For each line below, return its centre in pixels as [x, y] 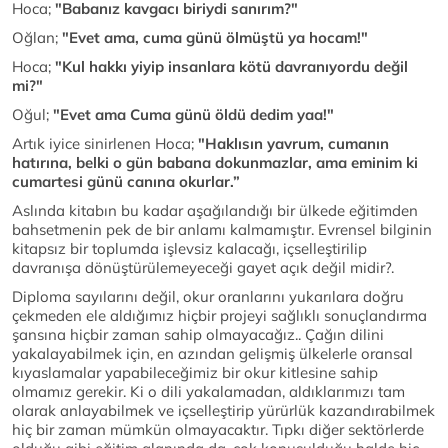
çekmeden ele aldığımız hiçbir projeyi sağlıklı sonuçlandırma [219, 316]
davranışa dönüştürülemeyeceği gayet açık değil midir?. [203, 268]
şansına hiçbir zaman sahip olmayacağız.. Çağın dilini [198, 335]
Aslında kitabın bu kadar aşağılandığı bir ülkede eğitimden [215, 211]
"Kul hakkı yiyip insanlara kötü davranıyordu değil [231, 67]
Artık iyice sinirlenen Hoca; [105, 144]
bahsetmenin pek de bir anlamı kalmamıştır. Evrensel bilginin [222, 230]
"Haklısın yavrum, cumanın [293, 144]
